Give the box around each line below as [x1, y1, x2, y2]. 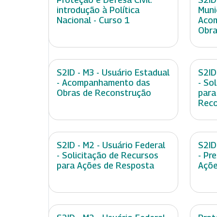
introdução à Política [57, 5, 139, 15]
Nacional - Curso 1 [57, 15, 130, 26]
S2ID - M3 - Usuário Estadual [57, 67, 170, 78]
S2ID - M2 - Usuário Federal [57, 140, 165, 151]
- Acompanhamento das [57, 77, 150, 88]
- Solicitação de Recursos [57, 150, 158, 161]
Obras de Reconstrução [57, 88, 151, 98]
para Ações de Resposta [57, 160, 154, 171]
